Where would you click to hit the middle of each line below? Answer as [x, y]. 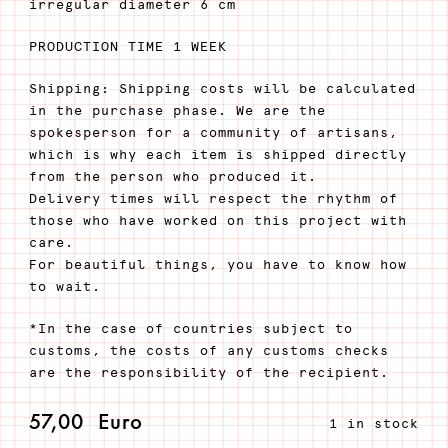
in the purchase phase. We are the [177, 111]
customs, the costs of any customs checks [208, 351]
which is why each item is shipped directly [217, 155]
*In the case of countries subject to [190, 329]
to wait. [64, 287]
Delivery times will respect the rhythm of [213, 199]
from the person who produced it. [172, 177]
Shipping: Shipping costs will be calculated [222, 89]
